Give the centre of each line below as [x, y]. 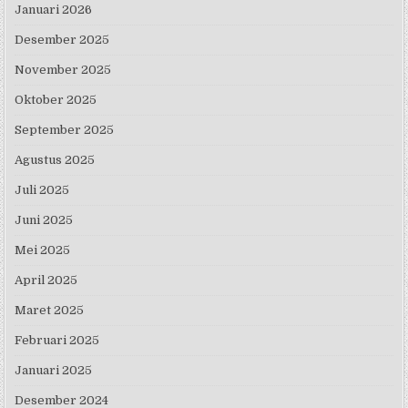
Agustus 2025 [55, 159]
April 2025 [46, 280]
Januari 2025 [54, 370]
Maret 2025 [50, 310]
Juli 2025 [42, 189]
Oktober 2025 [56, 99]
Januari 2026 [54, 9]
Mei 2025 [43, 250]
